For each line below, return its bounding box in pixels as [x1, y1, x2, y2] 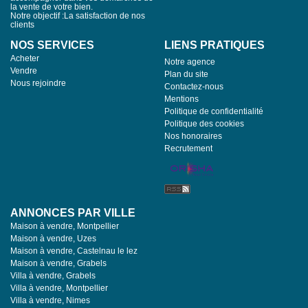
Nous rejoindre [10, 78, 66, 88]
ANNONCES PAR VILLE [10, 206, 135, 219]
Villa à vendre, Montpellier [10, 283, 108, 293]
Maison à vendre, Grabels [10, 258, 107, 268]
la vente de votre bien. [10, 1, 93, 12]
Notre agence [164, 56, 215, 67]
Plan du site [164, 69, 208, 79]
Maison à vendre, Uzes [10, 233, 96, 243]
